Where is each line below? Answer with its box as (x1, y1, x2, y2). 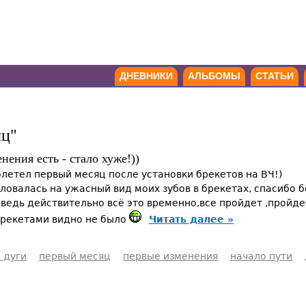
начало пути (230, 250, 292, 262)
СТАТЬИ (255, 70, 294, 81)
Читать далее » (149, 214, 234, 225)
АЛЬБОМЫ (188, 70, 240, 81)
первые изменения (123, 250, 218, 262)
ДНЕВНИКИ (120, 70, 173, 81)
